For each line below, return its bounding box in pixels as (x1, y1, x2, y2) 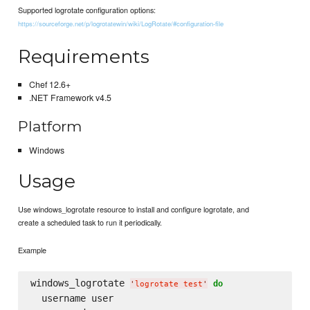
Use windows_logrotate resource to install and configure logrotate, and (18, 203, 250, 215)
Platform (18, 118, 82, 136)
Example (18, 244, 47, 255)
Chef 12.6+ (28, 77, 71, 91)
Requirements (18, 45, 150, 69)
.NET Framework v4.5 (28, 91, 111, 104)
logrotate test (134, 279, 203, 289)
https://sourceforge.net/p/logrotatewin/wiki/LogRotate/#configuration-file (18, 19, 224, 29)
